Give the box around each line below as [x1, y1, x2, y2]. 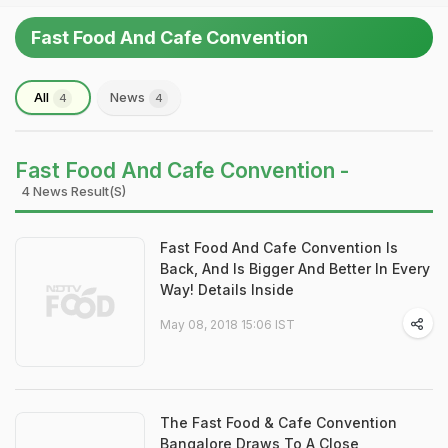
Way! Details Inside [160, 281, 294, 298]
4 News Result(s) [21, 183, 126, 199]
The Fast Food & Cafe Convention [160, 414, 397, 431]
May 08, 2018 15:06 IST [160, 317, 295, 332]
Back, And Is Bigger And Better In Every [160, 260, 430, 277]
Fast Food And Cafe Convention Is [160, 239, 398, 256]
